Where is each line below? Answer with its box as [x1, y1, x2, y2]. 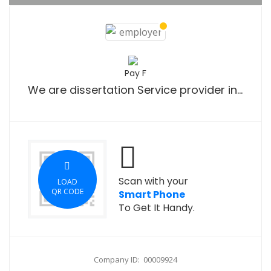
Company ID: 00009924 [94, 254, 177, 265]
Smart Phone [119, 188, 185, 201]
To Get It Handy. [119, 201, 195, 215]
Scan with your [119, 174, 188, 188]
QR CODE [51, 186, 83, 197]
